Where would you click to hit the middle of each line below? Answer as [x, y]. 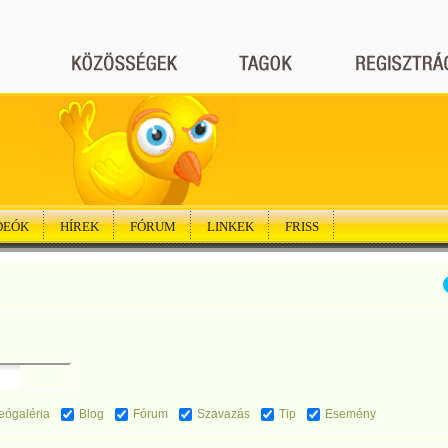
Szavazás [223, 414]
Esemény [350, 414]
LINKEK [230, 226]
